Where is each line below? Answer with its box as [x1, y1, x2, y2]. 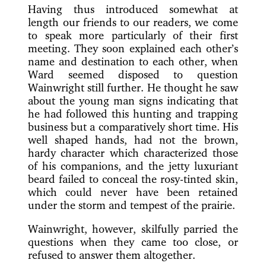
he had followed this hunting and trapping [28, 106, 238, 120]
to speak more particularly [28, 28, 173, 42]
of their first [172, 28, 238, 42]
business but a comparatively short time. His [28, 119, 238, 133]
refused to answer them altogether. [28, 248, 196, 262]
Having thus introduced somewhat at [28, 2, 238, 15]
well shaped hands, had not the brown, [28, 132, 238, 146]
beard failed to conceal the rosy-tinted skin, [28, 172, 238, 185]
